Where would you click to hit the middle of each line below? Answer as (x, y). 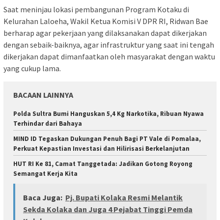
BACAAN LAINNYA (43, 95)
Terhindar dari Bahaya (48, 124)
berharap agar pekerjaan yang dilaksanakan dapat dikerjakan (105, 33)
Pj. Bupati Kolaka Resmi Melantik (124, 197)
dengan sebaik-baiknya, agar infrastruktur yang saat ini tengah (109, 45)
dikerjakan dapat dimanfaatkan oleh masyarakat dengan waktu (109, 57)
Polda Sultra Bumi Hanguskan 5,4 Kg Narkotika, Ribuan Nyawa (109, 114)
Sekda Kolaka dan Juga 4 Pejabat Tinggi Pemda (108, 209)
